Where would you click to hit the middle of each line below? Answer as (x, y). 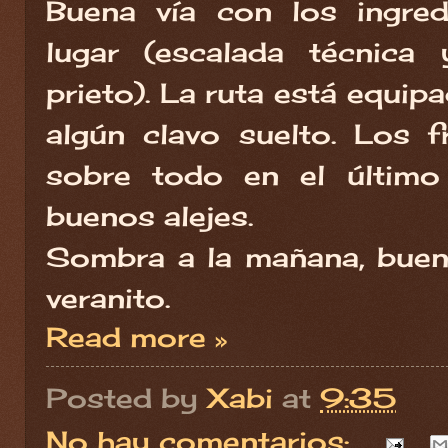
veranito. (108, 297)
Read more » (136, 336)
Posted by (126, 397)
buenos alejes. (149, 215)
